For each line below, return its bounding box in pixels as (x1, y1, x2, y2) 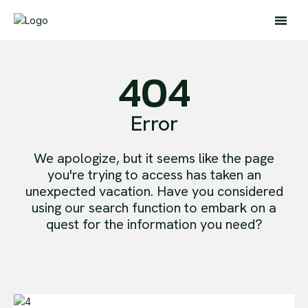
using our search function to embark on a (32, 199, 276, 217)
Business (21, 230, 69, 246)
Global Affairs (21, 210, 96, 225)
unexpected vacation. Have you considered (25, 182, 283, 201)
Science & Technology (21, 270, 144, 287)
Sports (21, 290, 57, 307)
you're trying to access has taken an (47, 166, 261, 184)
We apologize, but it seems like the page (34, 149, 274, 168)
